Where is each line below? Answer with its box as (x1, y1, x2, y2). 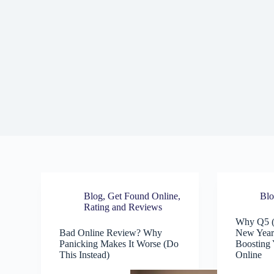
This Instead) (59, 250, 110, 260)
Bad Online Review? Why (59, 228, 163, 238)
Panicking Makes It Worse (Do (59, 239, 179, 249)
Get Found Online (108, 191, 179, 201)
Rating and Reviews (84, 202, 163, 212)
